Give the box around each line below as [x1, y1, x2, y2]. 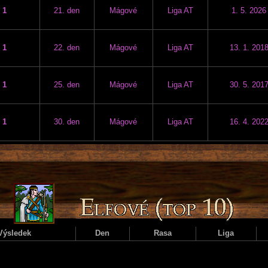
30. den [54, 117, 80, 126]
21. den [54, 5, 80, 15]
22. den [54, 42, 80, 52]
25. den [54, 80, 80, 89]
